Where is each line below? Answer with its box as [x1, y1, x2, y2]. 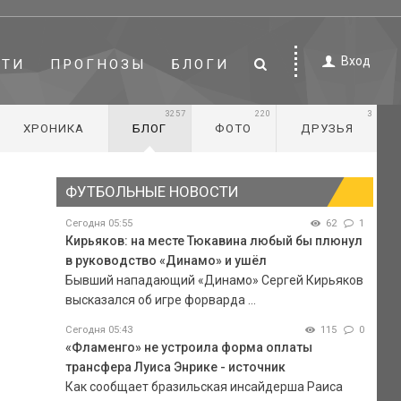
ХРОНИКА [22, 122, 84, 135]
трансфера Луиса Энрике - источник [64, 359, 286, 374]
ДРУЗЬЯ [300, 122, 354, 135]
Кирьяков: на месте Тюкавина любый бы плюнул [64, 233, 363, 248]
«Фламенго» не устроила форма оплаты [64, 339, 312, 354]
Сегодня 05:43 [64, 323, 132, 336]
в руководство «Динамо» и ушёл [64, 252, 267, 268]
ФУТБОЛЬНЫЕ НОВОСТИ [64, 183, 238, 200]
